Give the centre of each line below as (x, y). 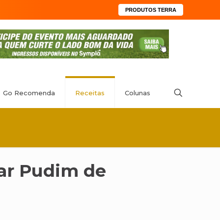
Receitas (90, 93)
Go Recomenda (29, 93)
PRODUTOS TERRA (151, 10)
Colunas (137, 93)
